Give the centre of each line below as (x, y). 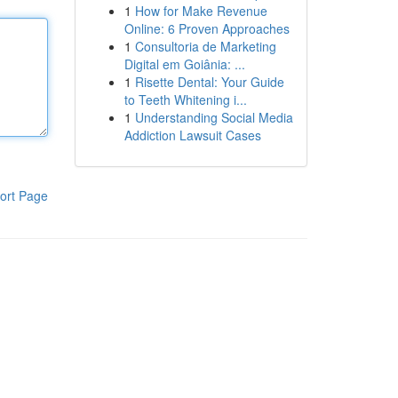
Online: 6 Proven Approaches (207, 28)
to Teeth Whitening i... (185, 99)
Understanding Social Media (214, 117)
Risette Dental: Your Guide (209, 82)
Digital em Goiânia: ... (184, 64)
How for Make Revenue (201, 11)
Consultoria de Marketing (205, 46)
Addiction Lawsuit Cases (192, 135)
